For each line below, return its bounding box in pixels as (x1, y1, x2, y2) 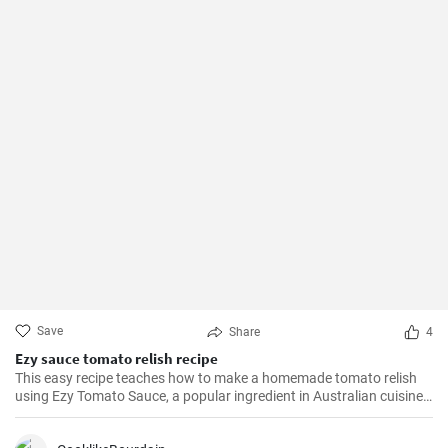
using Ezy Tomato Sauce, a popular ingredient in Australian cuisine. (15, 388, 427, 404)
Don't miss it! (15, 406, 93, 422)
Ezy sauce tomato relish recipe (15, 349, 218, 368)
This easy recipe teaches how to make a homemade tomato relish (15, 370, 417, 386)
